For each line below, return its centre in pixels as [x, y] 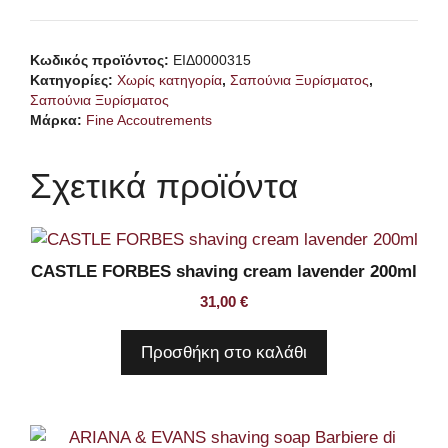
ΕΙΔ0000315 [212, 61]
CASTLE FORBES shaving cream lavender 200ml [224, 272]
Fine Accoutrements [149, 121]
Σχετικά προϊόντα [164, 186]
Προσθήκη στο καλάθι [224, 353]
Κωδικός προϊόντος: [101, 61]
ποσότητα [215, 147]
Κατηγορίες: [73, 81]
